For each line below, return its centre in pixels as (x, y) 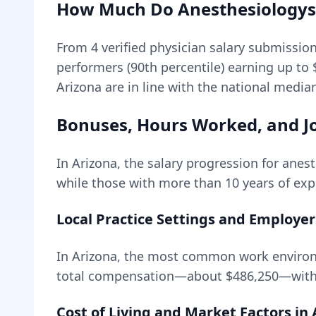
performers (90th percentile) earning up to (184, 67)
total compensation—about (141, 276)
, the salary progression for (200, 163)
